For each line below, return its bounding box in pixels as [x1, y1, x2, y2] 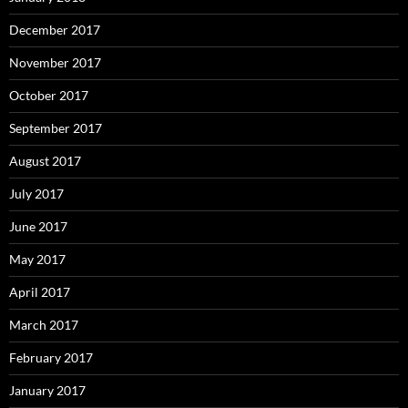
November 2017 [9, 55, 101, 71]
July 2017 [9, 186, 64, 202]
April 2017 [9, 284, 70, 301]
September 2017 [9, 120, 102, 137]
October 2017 [9, 87, 88, 104]
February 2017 [9, 350, 93, 366]
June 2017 [9, 219, 67, 235]
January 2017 [9, 382, 86, 399]
